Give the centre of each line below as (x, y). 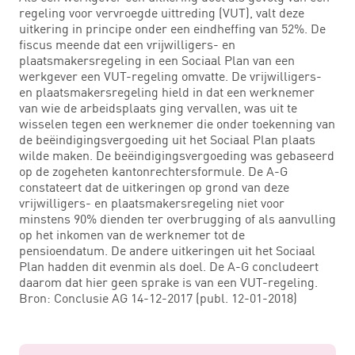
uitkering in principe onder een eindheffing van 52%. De (172, 28)
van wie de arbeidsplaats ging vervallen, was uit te (158, 107)
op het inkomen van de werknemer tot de (132, 234)
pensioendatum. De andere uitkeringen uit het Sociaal (167, 250)
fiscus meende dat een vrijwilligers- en (127, 44)
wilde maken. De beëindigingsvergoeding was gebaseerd (177, 155)
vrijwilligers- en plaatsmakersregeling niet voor (152, 202)
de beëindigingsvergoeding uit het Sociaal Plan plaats (167, 139)
